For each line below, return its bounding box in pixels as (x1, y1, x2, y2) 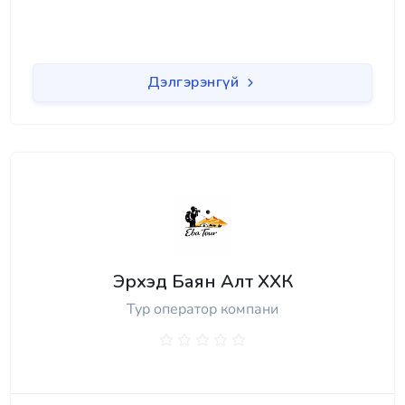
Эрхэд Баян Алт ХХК (112, 269, 293, 294)
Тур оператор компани (127, 299, 278, 319)
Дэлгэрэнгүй (146, 71, 243, 92)
